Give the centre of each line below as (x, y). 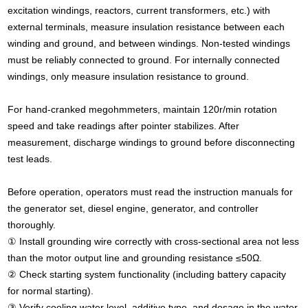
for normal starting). (51, 290)
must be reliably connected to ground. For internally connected (144, 59)
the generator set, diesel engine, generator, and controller (133, 208)
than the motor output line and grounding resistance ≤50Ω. (135, 257)
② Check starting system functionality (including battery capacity (147, 274)
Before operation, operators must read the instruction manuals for (151, 191)
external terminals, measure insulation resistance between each (146, 26)
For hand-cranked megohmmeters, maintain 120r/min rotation (143, 109)
